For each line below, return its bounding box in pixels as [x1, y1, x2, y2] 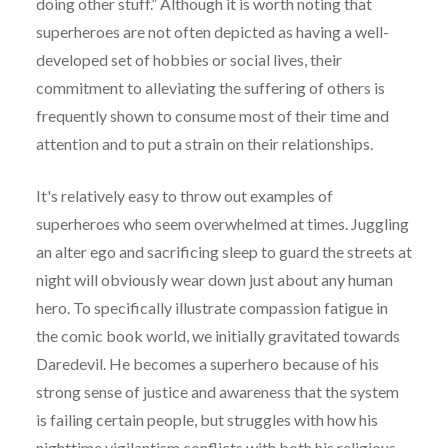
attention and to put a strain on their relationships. [35, 133, 373, 153]
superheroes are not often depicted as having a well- [35, 21, 389, 41]
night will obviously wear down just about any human [35, 269, 393, 289]
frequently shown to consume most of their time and [35, 105, 389, 125]
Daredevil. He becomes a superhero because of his [35, 353, 379, 373]
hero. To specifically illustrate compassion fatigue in [35, 297, 388, 317]
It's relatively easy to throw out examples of [35, 185, 333, 205]
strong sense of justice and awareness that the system [35, 381, 399, 401]
